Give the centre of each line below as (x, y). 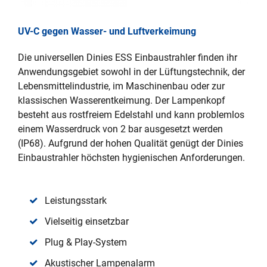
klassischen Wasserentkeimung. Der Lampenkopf (122, 100)
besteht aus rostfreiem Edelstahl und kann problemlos (131, 114)
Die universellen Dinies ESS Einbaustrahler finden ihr (128, 57)
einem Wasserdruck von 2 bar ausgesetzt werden (120, 129)
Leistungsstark (76, 200)
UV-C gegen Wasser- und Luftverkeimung (107, 31)
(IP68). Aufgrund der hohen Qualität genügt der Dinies (131, 143)
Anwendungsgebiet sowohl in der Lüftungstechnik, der (131, 72)
